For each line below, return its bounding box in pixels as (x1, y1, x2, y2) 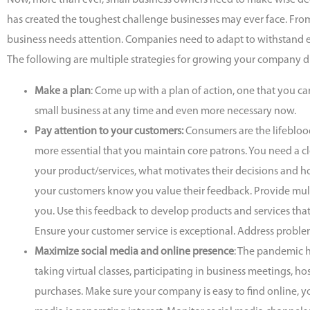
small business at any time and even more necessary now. (35, 106, 296, 118)
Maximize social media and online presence (35, 246, 234, 258)
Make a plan (35, 86, 91, 98)
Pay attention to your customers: (35, 126, 183, 138)
